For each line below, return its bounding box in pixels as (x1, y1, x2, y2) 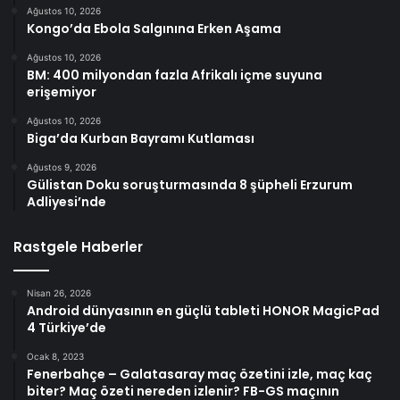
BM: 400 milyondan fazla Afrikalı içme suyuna (27, 65, 322, 84)
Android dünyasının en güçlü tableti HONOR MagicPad (27, 301, 379, 320)
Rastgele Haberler (13, 237, 143, 256)
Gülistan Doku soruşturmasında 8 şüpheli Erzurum (27, 175, 353, 194)
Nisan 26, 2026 (27, 287, 91, 298)
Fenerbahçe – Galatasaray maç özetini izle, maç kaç (27, 364, 372, 383)
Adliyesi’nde (27, 192, 106, 211)
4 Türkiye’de (27, 318, 106, 337)
